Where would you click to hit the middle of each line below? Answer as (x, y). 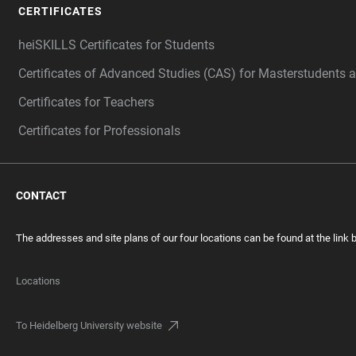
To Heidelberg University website (89, 325)
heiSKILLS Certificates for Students (116, 45)
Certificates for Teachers (86, 102)
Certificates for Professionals (99, 131)
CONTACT (41, 195)
